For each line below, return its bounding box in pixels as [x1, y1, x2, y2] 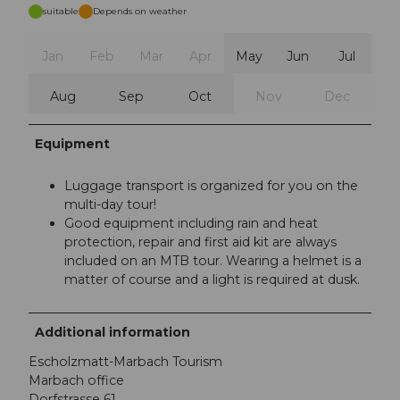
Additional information [35, 323, 191, 340]
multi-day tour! [64, 196, 156, 212]
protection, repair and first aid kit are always [64, 233, 337, 250]
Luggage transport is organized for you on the [64, 177, 358, 194]
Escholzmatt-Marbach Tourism [29, 353, 222, 370]
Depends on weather [93, 4, 187, 17]
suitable [43, 4, 79, 17]
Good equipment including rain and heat [64, 214, 318, 231]
